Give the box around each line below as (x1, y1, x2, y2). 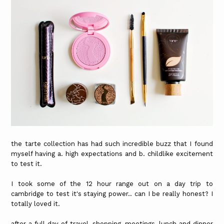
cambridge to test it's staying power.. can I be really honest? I (11, 189, 213, 197)
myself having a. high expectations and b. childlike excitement (11, 149, 213, 157)
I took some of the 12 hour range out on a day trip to (11, 179, 213, 187)
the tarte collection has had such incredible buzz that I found (11, 139, 213, 147)
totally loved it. (11, 199, 60, 207)
